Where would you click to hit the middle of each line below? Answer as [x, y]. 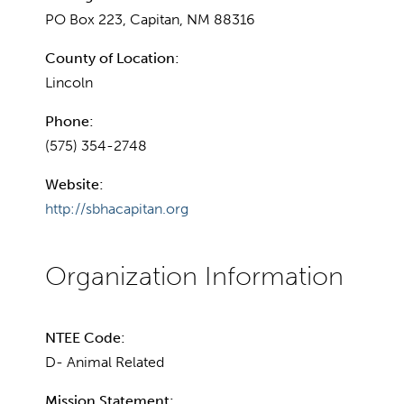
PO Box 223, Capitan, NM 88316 [150, 19]
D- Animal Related [105, 362]
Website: [74, 184]
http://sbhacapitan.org [117, 208]
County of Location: [112, 58]
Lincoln [69, 82]
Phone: [69, 121]
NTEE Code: [85, 337]
